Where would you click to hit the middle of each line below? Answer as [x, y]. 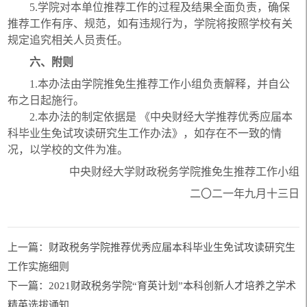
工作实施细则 [39, 267]
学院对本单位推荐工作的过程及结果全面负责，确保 [164, 7]
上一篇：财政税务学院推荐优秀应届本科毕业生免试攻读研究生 [152, 247]
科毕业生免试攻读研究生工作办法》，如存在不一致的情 [145, 133]
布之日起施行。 [46, 100]
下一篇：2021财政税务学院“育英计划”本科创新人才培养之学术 [152, 286]
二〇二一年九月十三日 [244, 194]
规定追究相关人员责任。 [68, 40]
